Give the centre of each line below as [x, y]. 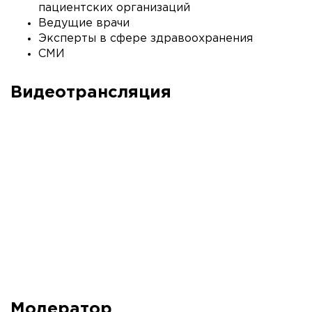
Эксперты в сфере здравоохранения [146, 39]
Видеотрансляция [91, 93]
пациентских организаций [114, 8]
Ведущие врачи [84, 23]
